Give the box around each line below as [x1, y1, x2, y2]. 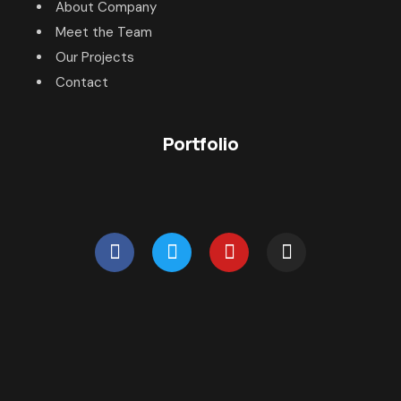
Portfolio [162, 131, 239, 156]
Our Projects [55, 47, 135, 66]
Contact [55, 73, 109, 91]
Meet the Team [55, 22, 153, 41]
